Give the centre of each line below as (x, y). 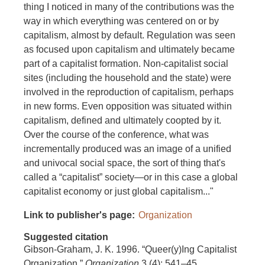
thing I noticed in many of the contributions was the (129, 7)
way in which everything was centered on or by (121, 21)
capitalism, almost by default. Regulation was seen (130, 35)
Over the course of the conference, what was (116, 135)
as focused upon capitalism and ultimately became (129, 50)
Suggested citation (66, 237)
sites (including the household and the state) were (127, 78)
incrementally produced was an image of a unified (127, 149)
